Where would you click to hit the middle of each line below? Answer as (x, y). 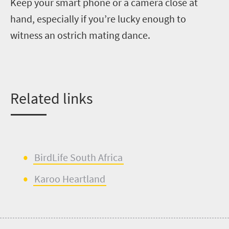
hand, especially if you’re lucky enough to (98, 18)
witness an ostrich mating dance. (80, 35)
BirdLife (51, 157)
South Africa (95, 157)
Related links (52, 98)
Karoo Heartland (70, 178)
